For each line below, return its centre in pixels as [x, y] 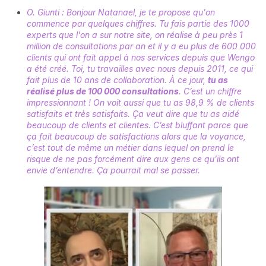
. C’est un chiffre [210, 91]
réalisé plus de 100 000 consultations [103, 91]
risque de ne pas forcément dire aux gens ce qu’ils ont [133, 159]
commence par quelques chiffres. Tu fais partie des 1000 [138, 23]
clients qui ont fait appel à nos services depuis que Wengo [141, 57]
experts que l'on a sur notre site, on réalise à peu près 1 [135, 34]
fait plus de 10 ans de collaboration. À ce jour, [117, 80]
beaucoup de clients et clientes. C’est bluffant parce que [137, 125]
